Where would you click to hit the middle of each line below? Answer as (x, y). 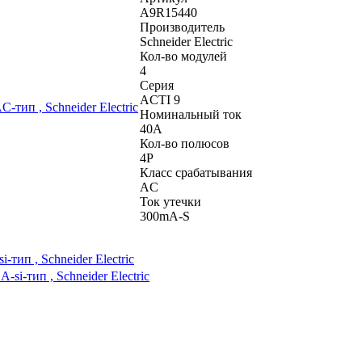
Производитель (182, 27)
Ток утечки (170, 201)
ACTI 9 (160, 99)
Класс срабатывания (196, 172)
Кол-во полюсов (185, 143)
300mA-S (165, 216)
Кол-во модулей (183, 56)
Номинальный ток (191, 114)
